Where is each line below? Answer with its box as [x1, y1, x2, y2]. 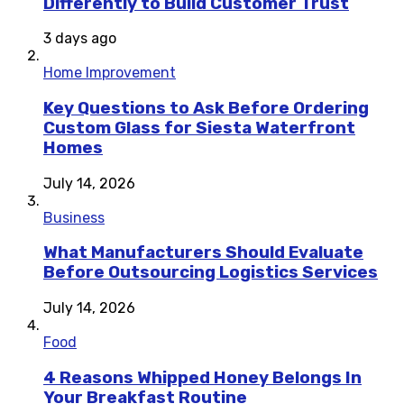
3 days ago [43, 30, 116, 48]
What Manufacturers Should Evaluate [43, 243, 363, 263]
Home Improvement [43, 64, 176, 82]
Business [43, 208, 105, 226]
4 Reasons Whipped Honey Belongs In [43, 367, 362, 388]
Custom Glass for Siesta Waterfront [43, 117, 355, 138]
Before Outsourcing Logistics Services [43, 262, 378, 283]
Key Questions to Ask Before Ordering [43, 97, 369, 118]
